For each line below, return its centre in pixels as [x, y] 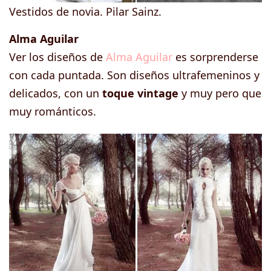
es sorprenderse [215, 57]
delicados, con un [56, 93]
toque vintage [140, 93]
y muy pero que [220, 93]
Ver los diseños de [57, 57]
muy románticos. [53, 111]
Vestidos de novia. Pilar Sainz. [85, 11]
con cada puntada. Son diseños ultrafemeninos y [134, 75]
